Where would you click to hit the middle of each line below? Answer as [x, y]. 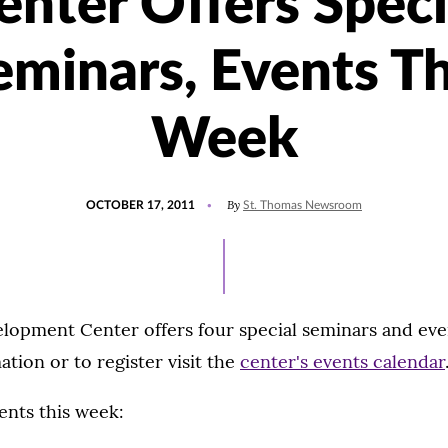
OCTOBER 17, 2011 [140, 205]
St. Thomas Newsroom [302, 205]
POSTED [108, 196]
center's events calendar [342, 361]
